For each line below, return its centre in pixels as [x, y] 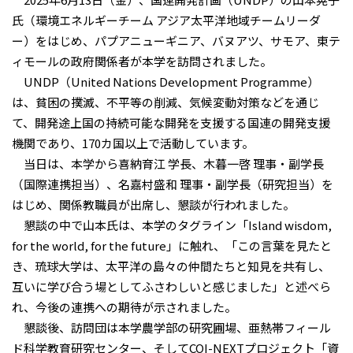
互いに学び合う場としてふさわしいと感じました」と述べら [171, 286]
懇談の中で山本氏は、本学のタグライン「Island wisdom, [172, 225]
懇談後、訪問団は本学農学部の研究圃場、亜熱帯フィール [171, 327]
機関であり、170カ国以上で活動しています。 [133, 143]
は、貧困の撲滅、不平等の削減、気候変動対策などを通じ [165, 102]
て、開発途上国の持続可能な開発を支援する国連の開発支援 [171, 123]
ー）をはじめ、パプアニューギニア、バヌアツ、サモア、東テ [176, 41]
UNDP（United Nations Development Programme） [165, 82]
